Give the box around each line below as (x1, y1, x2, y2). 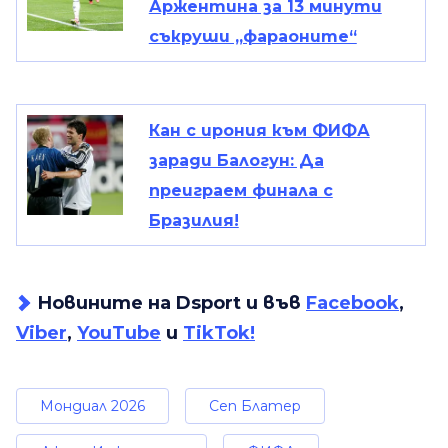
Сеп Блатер (209, 397, 301, 416)
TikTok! (183, 322, 255, 345)
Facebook (306, 292, 399, 315)
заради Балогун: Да (148, 151, 324, 171)
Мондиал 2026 (40, 397, 145, 416)
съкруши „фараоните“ (148, 27, 357, 47)
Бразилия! (148, 211, 239, 231)
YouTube (77, 322, 161, 345)
